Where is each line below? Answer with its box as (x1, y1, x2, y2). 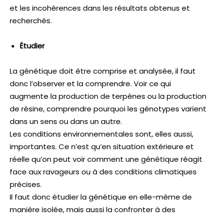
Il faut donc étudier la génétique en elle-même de (10, 191, 192, 202)
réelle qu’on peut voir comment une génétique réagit (10, 154, 202, 164)
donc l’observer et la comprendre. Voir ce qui (10, 78, 171, 89)
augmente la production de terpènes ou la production (10, 91, 206, 101)
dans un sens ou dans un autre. (10, 116, 122, 126)
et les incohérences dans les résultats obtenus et (10, 2, 190, 13)
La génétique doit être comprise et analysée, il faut (10, 65, 196, 76)
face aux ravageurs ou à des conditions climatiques (10, 166, 197, 177)
